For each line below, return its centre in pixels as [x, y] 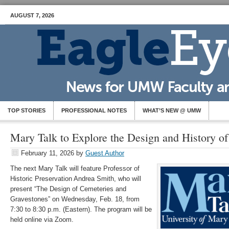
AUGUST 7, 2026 [32, 15]
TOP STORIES [27, 110]
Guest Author [105, 153]
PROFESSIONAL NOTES [94, 110]
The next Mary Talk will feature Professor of [75, 168]
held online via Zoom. [42, 220]
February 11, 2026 [48, 153]
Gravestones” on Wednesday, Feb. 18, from [75, 199]
